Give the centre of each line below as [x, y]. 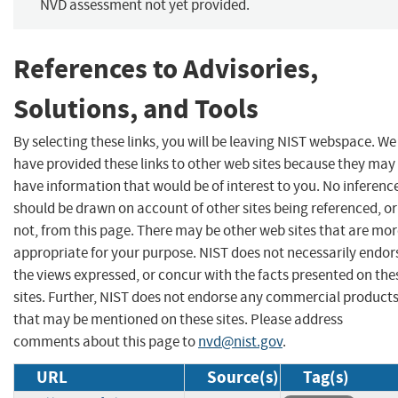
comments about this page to [106, 341]
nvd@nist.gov [240, 341]
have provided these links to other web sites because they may [204, 163]
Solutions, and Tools [136, 109]
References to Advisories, [166, 69]
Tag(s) [326, 377]
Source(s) [243, 377]
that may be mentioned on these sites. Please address [178, 319]
